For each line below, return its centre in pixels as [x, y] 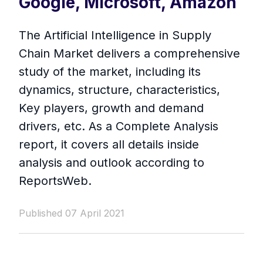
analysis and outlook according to [112, 163]
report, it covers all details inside [109, 145]
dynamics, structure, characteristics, [119, 90]
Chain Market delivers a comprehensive [129, 54]
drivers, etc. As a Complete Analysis [119, 127]
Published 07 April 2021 [72, 213]
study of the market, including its [110, 72]
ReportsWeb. [55, 181]
